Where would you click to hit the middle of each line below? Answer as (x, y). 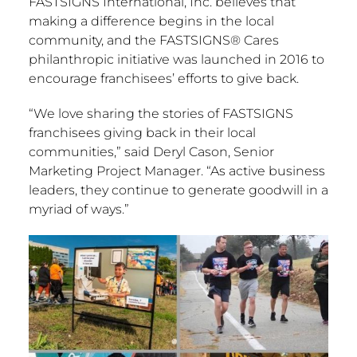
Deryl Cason (190, 152)
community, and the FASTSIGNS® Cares (153, 41)
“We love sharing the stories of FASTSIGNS (161, 114)
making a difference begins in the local (151, 22)
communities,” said (90, 152)
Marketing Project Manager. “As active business (177, 171)
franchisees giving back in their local (142, 133)
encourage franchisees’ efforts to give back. (163, 79)
